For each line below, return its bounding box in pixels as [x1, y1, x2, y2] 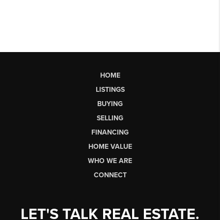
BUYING [97, 99, 123, 108]
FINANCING [91, 128, 129, 137]
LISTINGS [95, 85, 125, 94]
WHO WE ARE [88, 156, 132, 165]
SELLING [97, 113, 123, 122]
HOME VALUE [88, 142, 132, 151]
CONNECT [93, 170, 127, 179]
